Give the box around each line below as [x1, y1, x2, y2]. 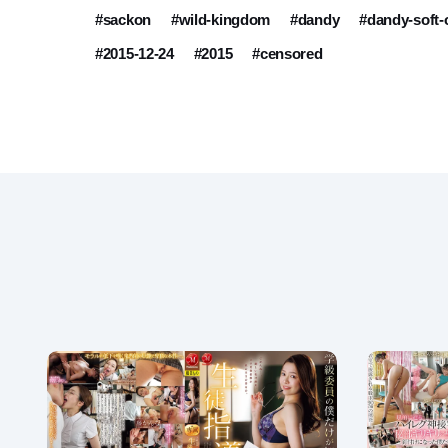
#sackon [95, 11, 151, 29]
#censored [252, 45, 323, 63]
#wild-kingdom [170, 11, 271, 29]
